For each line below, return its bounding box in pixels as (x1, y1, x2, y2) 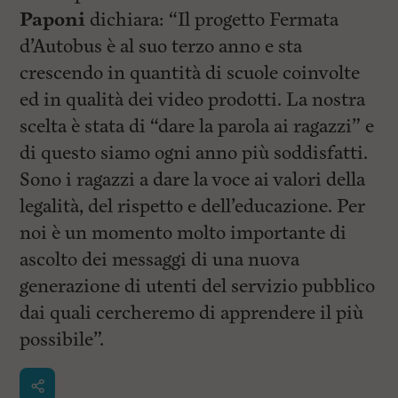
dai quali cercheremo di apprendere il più (20, 300, 364, 326)
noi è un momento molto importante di (20, 220, 347, 246)
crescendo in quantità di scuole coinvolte (20, 60, 361, 86)
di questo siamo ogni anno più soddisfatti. (20, 140, 369, 166)
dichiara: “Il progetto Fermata (85, 7, 339, 33)
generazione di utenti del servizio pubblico (20, 274, 376, 299)
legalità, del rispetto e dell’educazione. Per (20, 194, 366, 219)
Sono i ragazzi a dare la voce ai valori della (20, 167, 366, 193)
